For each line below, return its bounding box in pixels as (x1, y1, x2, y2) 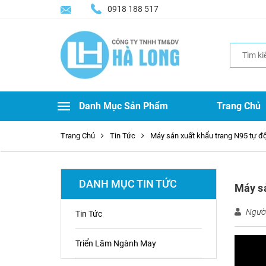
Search (229, 43, 255, 53)
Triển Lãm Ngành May (75, 239, 156, 248)
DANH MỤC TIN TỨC (79, 178, 177, 190)
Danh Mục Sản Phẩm (79, 100, 168, 112)
